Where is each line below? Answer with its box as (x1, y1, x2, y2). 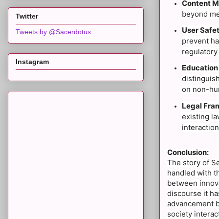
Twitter (16, 12, 38, 20)
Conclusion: (167, 147, 209, 157)
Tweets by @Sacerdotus (16, 27, 91, 36)
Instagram (16, 58, 49, 66)
